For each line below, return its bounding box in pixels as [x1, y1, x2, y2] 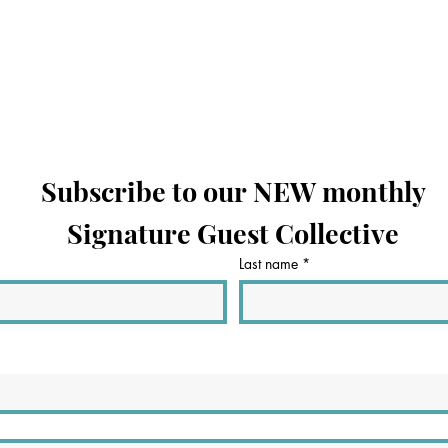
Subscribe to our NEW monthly [40, 173, 426, 209]
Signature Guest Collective [67, 215, 400, 251]
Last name [239, 254, 299, 273]
